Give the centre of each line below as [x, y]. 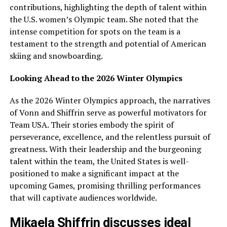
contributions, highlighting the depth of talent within [108, 7]
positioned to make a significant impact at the [94, 173]
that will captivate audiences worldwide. [83, 197]
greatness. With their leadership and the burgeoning [105, 149]
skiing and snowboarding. [56, 55]
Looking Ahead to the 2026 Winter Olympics [96, 78]
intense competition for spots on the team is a [95, 31]
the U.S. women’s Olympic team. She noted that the [104, 19]
